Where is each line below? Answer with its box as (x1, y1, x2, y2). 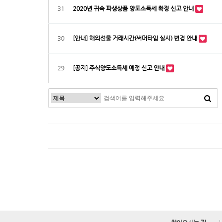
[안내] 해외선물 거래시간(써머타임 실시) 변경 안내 (73, 35, 199, 42)
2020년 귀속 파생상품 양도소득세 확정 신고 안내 (73, 5, 195, 12)
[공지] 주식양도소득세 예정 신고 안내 (73, 64, 166, 71)
